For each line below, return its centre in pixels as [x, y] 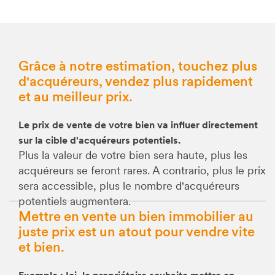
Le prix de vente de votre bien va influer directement [138, 126]
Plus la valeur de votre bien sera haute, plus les [133, 157]
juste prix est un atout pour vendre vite [137, 233]
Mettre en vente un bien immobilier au [136, 218]
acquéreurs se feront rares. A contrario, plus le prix [142, 172]
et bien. [41, 249]
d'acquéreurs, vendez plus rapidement [136, 83]
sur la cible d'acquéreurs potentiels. [99, 141]
